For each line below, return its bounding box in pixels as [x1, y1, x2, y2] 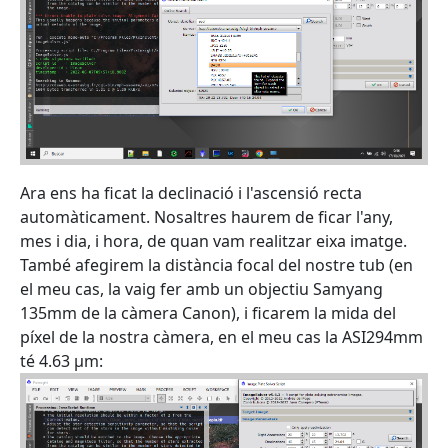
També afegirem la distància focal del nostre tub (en [20, 254, 413, 276]
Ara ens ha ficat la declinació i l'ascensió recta [20, 182, 362, 204]
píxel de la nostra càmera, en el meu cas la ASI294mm [20, 326, 423, 348]
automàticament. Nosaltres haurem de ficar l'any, [20, 206, 393, 228]
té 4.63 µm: [20, 350, 103, 372]
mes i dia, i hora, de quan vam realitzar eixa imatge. [20, 230, 407, 252]
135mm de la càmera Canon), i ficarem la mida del [20, 302, 396, 324]
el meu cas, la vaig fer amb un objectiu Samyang [20, 278, 383, 300]
